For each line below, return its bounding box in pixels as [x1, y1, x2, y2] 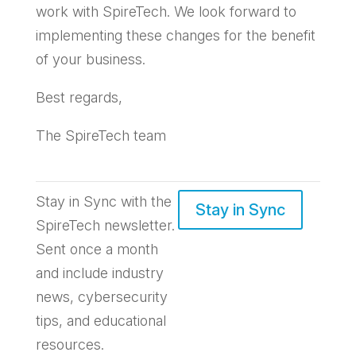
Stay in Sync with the [35, 193, 172, 210]
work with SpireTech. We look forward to [35, 3, 296, 20]
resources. [35, 336, 104, 353]
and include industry [35, 265, 164, 281]
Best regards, [35, 89, 126, 106]
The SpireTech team [35, 127, 170, 144]
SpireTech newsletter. [35, 217, 175, 234]
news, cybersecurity [35, 288, 168, 305]
